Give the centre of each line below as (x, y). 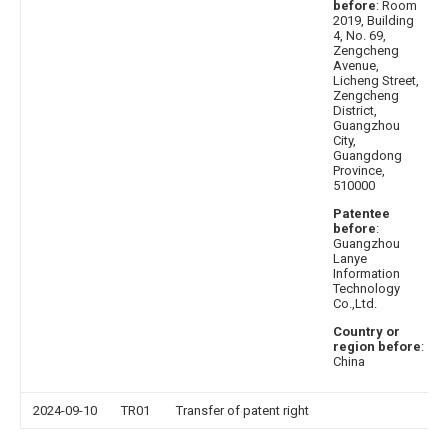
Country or (366, 331)
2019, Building (373, 20)
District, (355, 110)
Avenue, (356, 65)
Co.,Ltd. (355, 303)
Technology (366, 288)
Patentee (361, 213)
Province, (359, 170)
